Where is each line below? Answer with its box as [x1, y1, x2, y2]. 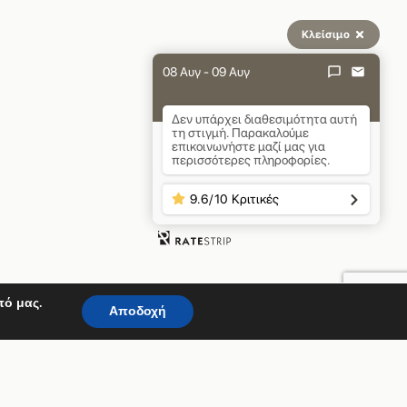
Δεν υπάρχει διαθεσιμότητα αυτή [172, 112, 357, 126]
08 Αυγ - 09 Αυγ [163, 64, 250, 79]
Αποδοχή [109, 303, 167, 320]
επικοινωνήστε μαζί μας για [172, 139, 325, 154]
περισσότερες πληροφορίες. [172, 153, 331, 167]
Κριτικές [232, 192, 279, 206]
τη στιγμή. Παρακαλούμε [172, 125, 309, 140]
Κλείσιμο [302, 27, 350, 41]
